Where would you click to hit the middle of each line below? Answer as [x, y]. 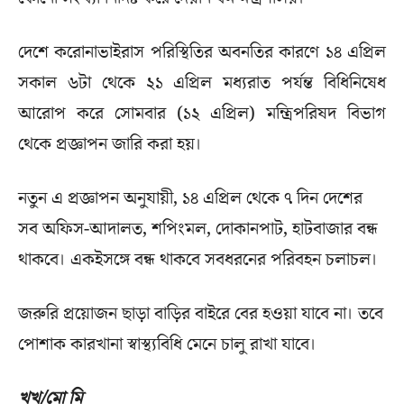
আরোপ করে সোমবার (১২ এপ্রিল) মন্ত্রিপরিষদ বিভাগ [202, 114]
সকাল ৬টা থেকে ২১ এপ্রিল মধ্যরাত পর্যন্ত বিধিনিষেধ [202, 83]
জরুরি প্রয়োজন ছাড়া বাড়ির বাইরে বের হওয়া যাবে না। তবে [201, 314]
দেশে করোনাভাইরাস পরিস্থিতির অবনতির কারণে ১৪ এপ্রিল [202, 53]
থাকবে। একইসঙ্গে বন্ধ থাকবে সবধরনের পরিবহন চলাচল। [198, 260]
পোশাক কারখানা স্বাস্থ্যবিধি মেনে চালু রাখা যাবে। [167, 345]
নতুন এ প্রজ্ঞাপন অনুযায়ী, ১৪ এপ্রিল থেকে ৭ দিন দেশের [190, 199]
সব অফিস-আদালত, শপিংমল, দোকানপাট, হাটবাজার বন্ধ [198, 230]
